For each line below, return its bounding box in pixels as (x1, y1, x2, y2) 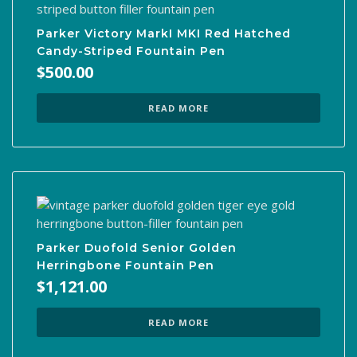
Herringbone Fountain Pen (37, 257, 214, 273)
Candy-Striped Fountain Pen (37, 43, 226, 58)
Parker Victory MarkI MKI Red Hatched (37, 25, 291, 41)
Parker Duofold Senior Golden (37, 240, 237, 255)
